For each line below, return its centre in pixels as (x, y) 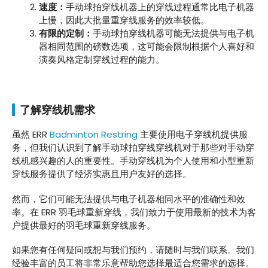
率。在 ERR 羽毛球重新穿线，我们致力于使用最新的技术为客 (134, 212)
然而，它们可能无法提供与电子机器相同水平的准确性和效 (129, 199)
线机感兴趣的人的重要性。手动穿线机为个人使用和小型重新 (133, 161)
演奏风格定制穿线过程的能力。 (102, 59)
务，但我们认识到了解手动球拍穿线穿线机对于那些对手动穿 (133, 148)
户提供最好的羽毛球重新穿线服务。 (84, 225)
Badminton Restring (94, 135)
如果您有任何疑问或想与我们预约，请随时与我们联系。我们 (133, 250)
